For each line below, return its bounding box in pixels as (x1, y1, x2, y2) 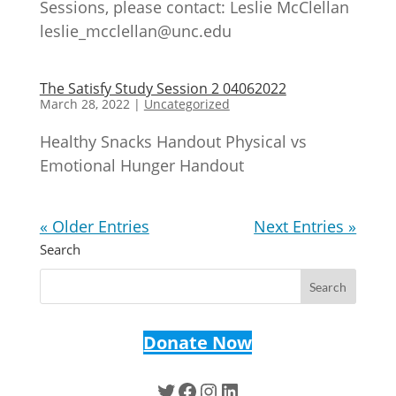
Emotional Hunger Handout (39, 155, 244, 176)
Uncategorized (143, 95, 230, 112)
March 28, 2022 (39, 95, 130, 112)
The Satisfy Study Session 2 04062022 (39, 79, 286, 98)
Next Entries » (254, 216, 357, 237)
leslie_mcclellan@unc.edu (39, 20, 232, 42)
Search (39, 240, 80, 258)
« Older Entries (39, 216, 149, 237)
